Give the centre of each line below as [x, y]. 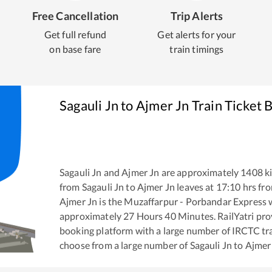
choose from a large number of [125, 245]
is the [110, 202]
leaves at [195, 187]
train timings [197, 49]
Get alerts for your [197, 34]
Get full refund [75, 34]
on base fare [75, 49]
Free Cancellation [75, 16]
